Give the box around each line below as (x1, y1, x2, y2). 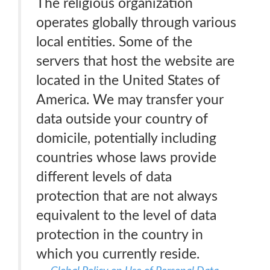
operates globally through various (36, 16, 236, 30)
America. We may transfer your (36, 93, 224, 107)
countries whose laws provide (36, 151, 216, 165)
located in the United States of (36, 74, 220, 87)
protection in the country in (36, 228, 203, 242)
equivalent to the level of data (36, 209, 216, 222)
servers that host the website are (36, 54, 234, 68)
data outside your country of (36, 112, 208, 126)
